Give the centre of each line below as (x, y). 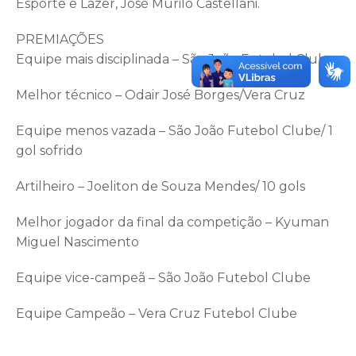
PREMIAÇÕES (60, 39)
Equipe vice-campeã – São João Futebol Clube (163, 277)
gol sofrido (49, 150)
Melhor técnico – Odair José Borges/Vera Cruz (161, 95)
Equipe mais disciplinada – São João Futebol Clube (175, 59)
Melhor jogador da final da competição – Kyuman (172, 222)
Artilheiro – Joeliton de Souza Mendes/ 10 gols (161, 186)
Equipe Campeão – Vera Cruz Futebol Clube (157, 313)
